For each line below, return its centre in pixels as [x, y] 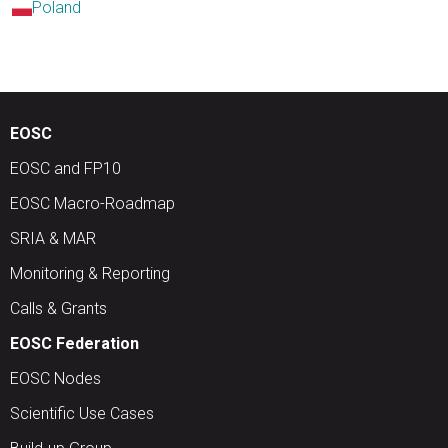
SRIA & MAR [53, 239]
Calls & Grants [58, 309]
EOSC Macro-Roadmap [92, 204]
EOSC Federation [74, 344]
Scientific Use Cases [82, 414]
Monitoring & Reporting [90, 274]
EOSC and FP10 [65, 169]
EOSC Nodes [55, 379]
